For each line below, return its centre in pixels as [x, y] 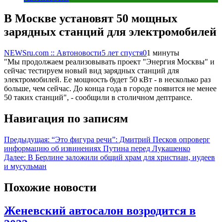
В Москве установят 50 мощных [91, 19]
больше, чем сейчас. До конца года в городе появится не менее [110, 89]
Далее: [15, 158]
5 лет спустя [122, 53]
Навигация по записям [66, 119]
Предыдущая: [27, 140]
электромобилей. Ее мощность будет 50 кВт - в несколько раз [107, 80]
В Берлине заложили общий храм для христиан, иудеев [121, 158]
